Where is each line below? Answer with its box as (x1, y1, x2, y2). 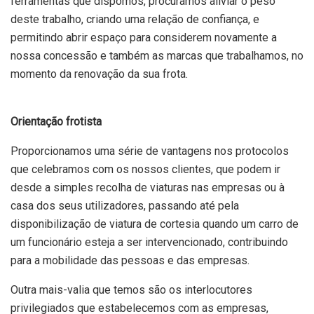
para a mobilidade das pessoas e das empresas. (11, 254, 250, 268)
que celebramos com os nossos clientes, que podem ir (11, 163, 280, 177)
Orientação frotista (11, 115, 102, 129)
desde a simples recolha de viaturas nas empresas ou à (11, 181, 285, 195)
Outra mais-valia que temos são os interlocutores (11, 283, 252, 297)
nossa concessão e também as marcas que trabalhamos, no (11, 49, 303, 63)
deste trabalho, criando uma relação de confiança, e (11, 13, 259, 27)
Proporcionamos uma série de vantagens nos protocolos (11, 144, 289, 158)
